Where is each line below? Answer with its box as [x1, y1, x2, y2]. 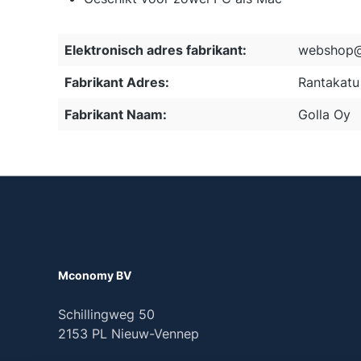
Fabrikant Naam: [64, 106, 167, 122]
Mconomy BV [58, 268, 138, 282]
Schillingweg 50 [58, 306, 155, 322]
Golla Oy [298, 106, 351, 122]
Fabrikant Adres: [64, 74, 169, 90]
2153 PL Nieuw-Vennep [58, 326, 199, 342]
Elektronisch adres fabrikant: [64, 42, 247, 58]
